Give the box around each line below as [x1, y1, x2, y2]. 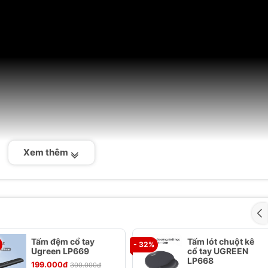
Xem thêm [23, 147, 70, 158]
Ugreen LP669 [31, 246, 90, 256]
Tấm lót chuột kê [187, 236, 254, 246]
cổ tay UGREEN [187, 246, 248, 256]
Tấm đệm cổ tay [31, 236, 95, 246]
